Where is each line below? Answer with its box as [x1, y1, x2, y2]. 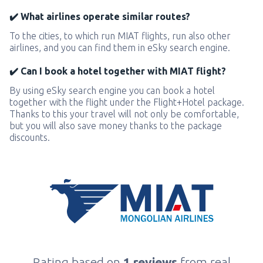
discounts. [9, 132, 50, 143]
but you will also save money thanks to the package [9, 120, 222, 131]
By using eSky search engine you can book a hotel [9, 85, 215, 96]
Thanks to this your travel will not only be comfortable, [9, 109, 239, 119]
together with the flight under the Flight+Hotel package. [9, 97, 244, 107]
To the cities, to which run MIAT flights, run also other [9, 31, 231, 41]
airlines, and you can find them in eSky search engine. [9, 42, 230, 53]
